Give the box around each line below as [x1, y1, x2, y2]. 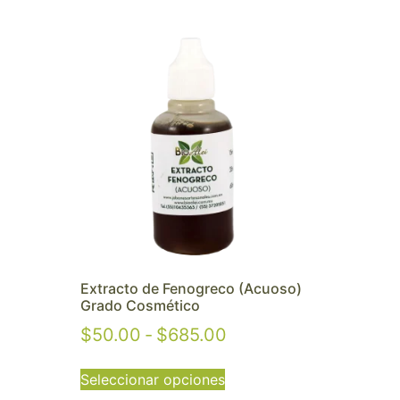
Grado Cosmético [80, 296, 201, 314]
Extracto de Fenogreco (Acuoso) [80, 279, 303, 297]
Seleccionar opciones [80, 370, 226, 388]
